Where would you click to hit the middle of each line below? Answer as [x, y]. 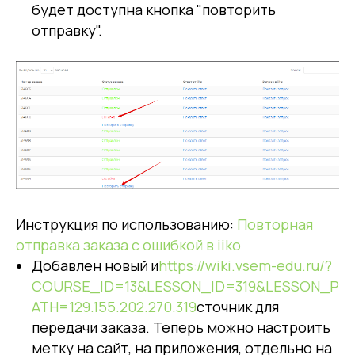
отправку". [67, 30]
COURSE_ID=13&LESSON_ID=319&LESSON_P [185, 286]
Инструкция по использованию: [126, 225]
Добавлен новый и [95, 266]
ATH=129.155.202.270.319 [114, 307]
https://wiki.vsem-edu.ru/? [245, 266]
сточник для [238, 307]
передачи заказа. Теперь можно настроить [181, 328]
